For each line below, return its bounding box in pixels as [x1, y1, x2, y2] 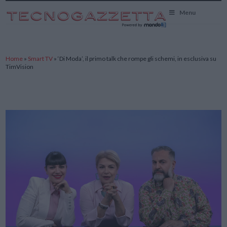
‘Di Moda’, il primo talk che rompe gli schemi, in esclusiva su [58, 55, 217, 62]
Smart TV [28, 55, 53, 62]
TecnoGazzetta [5, 2, 55, 10]
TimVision [6, 63, 34, 70]
